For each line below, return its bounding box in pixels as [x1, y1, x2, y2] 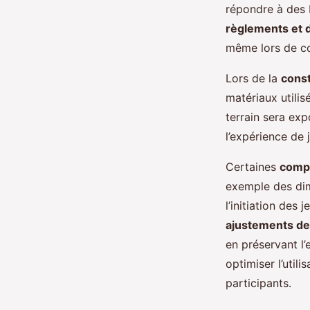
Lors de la [226, 71, 281, 85]
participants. [226, 276, 291, 290]
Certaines [226, 160, 280, 174]
